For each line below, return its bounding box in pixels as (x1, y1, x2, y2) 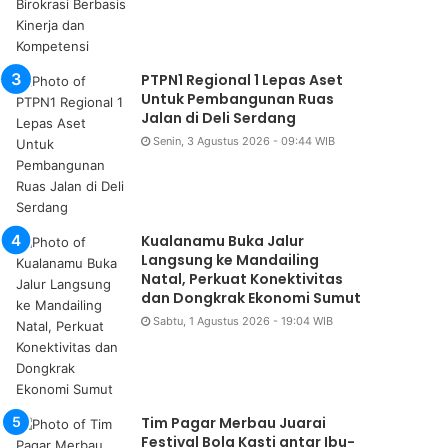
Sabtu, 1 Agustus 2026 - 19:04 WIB (153, 314, 334, 329)
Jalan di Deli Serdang (141, 108, 297, 129)
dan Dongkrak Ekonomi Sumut (141, 288, 362, 309)
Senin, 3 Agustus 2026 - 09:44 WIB (153, 134, 336, 149)
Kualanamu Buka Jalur (141, 231, 305, 252)
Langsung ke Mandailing (141, 250, 320, 271)
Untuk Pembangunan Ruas (141, 89, 335, 110)
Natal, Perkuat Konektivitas (141, 269, 344, 290)
